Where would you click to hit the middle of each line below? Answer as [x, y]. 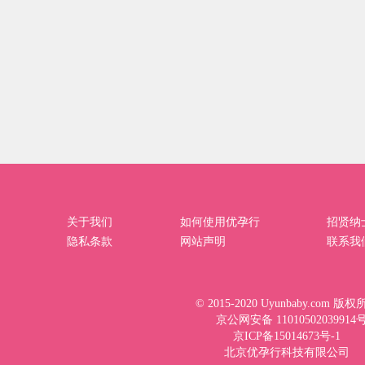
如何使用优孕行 [220, 222]
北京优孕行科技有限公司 [287, 352]
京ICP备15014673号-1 [287, 336]
